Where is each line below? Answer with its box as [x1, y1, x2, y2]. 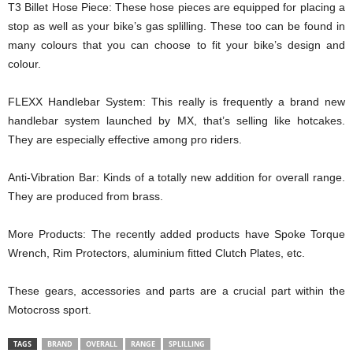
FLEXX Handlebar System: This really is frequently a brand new [8, 95, 345, 108]
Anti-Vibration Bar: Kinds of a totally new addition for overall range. [8, 171, 345, 184]
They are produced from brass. [8, 190, 163, 203]
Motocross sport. [8, 303, 91, 316]
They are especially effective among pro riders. [8, 133, 242, 146]
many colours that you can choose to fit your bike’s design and [8, 39, 345, 51]
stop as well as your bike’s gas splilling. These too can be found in [8, 20, 345, 32]
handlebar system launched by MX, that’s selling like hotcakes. [8, 114, 345, 127]
